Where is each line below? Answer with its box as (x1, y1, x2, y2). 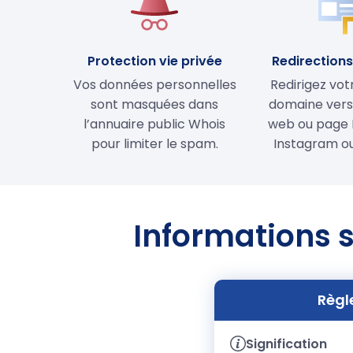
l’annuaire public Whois (84, 114, 225, 133)
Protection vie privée (87, 51, 222, 70)
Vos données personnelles (72, 75, 236, 94)
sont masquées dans (91, 95, 218, 113)
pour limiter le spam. (91, 134, 218, 153)
